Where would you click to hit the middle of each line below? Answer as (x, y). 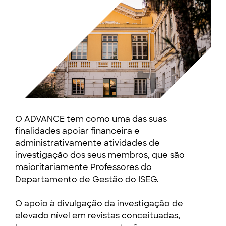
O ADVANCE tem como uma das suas (91, 119)
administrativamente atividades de (88, 143)
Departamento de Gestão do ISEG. (87, 179)
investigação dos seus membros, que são (100, 155)
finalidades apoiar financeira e (77, 131)
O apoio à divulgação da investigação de (99, 204)
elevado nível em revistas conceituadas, (98, 216)
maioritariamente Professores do (83, 167)
